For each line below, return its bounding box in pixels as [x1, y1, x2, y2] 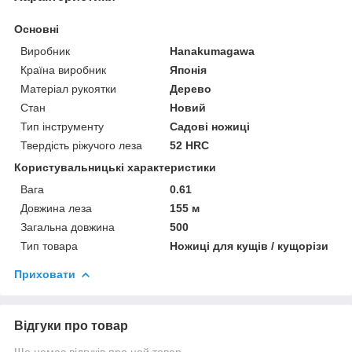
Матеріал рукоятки [20, 82, 116, 95]
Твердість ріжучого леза [20, 138, 142, 152]
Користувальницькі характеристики [14, 160, 216, 174]
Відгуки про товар [14, 318, 128, 332]
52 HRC [170, 138, 210, 152]
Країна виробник [20, 63, 106, 76]
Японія [170, 63, 207, 76]
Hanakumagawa [170, 44, 255, 57]
